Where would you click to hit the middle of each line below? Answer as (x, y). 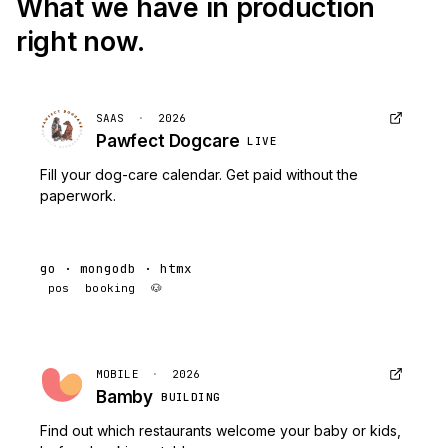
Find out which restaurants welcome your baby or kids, (220, 430)
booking (110, 288)
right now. (80, 41)
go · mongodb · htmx (116, 268)
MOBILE (117, 374)
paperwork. (78, 195)
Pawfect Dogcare (168, 141)
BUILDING (191, 397)
